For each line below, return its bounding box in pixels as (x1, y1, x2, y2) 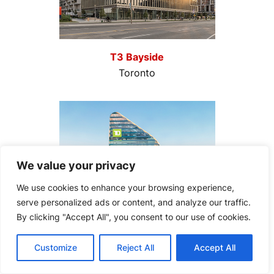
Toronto (119, 67, 155, 80)
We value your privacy (17, 159, 136, 172)
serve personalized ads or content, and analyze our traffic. (17, 197, 251, 207)
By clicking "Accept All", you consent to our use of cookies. (17, 212, 251, 222)
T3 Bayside (110, 51, 164, 64)
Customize (34, 242, 77, 253)
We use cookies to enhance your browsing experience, (17, 182, 234, 193)
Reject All (116, 242, 154, 253)
